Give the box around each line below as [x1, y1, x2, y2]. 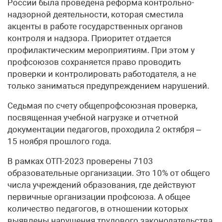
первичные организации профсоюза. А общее [7, 192, 190, 202]
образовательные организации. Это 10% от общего [7, 168, 210, 178]
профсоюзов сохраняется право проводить [7, 57, 181, 67]
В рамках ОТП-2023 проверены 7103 [7, 156, 153, 166]
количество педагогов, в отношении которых [7, 204, 188, 214]
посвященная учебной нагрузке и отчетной [7, 112, 178, 123]
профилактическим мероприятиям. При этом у [7, 45, 195, 55]
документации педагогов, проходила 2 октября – [7, 124, 201, 135]
